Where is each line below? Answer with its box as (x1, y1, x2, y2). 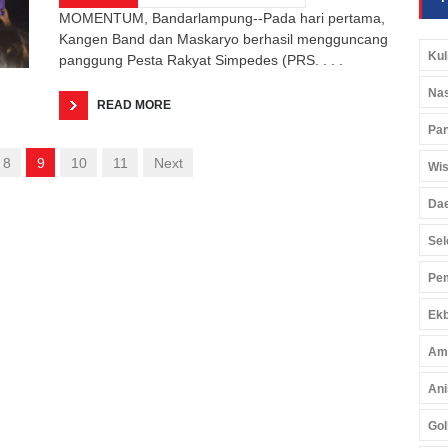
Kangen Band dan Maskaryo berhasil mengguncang (59, 30, 388, 47)
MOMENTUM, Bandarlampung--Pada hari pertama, (59, 9, 385, 26)
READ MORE (97, 97, 171, 112)
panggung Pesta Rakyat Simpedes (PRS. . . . (59, 51, 343, 68)
